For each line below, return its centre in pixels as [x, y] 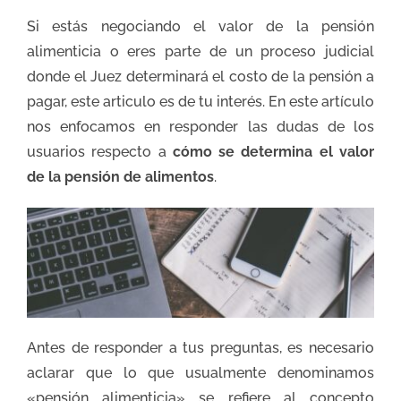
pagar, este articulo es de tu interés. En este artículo [200, 101]
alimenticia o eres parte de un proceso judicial [200, 51]
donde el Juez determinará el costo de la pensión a [200, 76]
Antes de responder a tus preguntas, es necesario [200, 348]
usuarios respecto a [100, 151]
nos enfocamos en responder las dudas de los [200, 126]
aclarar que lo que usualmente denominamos [200, 373]
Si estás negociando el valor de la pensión [200, 26]
